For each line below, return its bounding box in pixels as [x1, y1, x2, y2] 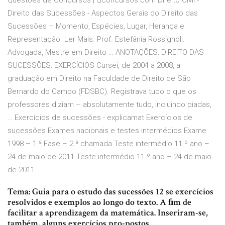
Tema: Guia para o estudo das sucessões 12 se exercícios [8, 186, 213, 198]
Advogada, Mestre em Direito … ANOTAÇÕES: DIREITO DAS [8, 48, 204, 57]
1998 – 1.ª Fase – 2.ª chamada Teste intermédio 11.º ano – [8, 139, 209, 149]
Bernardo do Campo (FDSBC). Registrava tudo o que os [8, 87, 196, 96]
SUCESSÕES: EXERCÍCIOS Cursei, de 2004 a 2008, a [8, 61, 180, 70]
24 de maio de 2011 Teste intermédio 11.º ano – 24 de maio [8, 152, 211, 162]
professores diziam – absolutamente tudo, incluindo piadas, [8, 100, 211, 109]
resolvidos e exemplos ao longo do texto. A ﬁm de [8, 196, 191, 208]
